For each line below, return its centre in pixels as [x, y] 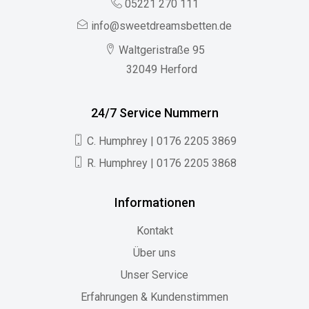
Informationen [154, 203]
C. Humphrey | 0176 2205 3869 [161, 141]
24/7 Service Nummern [154, 113]
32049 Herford [162, 70]
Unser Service [154, 275]
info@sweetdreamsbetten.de [161, 26]
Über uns [154, 253]
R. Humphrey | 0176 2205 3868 [161, 163]
